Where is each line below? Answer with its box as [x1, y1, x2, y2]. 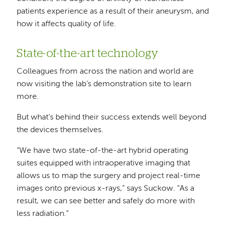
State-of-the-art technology [17, 48, 161, 60]
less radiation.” [17, 209, 69, 218]
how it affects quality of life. [17, 20, 117, 29]
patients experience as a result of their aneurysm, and [17, 8, 209, 16]
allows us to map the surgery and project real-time [17, 172, 201, 180]
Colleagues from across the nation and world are [17, 67, 194, 76]
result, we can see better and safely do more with [17, 197, 195, 205]
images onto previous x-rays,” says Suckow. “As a [17, 184, 195, 193]
